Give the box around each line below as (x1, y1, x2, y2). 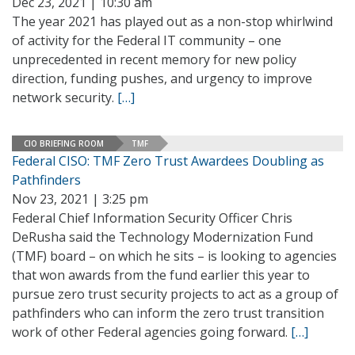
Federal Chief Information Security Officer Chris (12, 209, 292, 227)
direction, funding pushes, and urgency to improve (12, 70, 312, 87)
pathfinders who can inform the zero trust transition (12, 304, 324, 322)
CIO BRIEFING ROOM (24, 137, 104, 149)
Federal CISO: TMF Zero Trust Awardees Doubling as (12, 152, 324, 170)
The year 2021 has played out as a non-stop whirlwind (12, 13, 333, 30)
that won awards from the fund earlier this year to (12, 266, 310, 284)
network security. (12, 89, 117, 106)
